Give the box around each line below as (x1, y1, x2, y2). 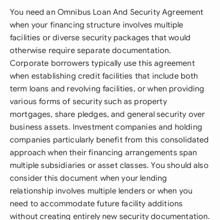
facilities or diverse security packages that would (10, 33, 191, 43)
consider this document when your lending (10, 173, 167, 183)
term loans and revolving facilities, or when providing (10, 84, 205, 94)
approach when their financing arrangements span (10, 148, 197, 158)
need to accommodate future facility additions (10, 199, 183, 209)
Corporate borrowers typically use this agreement (10, 58, 195, 68)
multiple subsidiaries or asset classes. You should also (10, 161, 209, 170)
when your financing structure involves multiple (10, 20, 184, 30)
